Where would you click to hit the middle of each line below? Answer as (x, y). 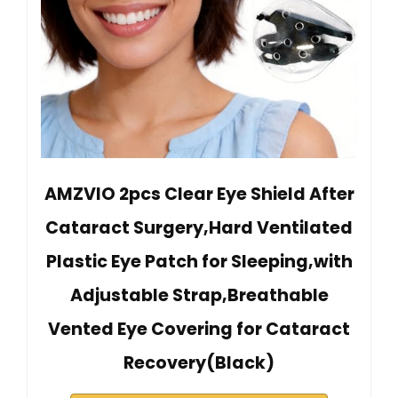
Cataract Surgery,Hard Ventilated (199, 228)
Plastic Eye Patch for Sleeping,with (199, 262)
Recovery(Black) (199, 363)
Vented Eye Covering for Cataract (199, 330)
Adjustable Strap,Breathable (199, 296)
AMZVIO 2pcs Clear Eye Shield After (199, 195)
